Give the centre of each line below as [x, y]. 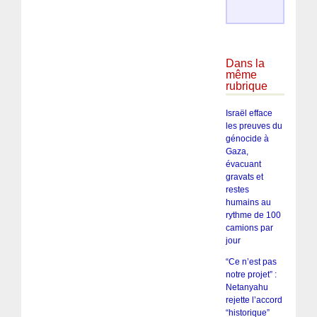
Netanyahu [247, 287]
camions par [249, 227]
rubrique [246, 86]
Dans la [245, 64]
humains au [248, 202]
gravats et [244, 177]
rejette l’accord [254, 300]
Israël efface [249, 113]
